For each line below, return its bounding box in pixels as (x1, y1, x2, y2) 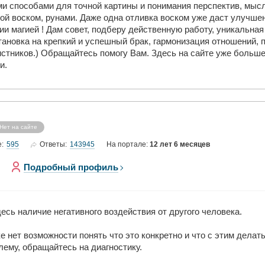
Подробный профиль (24, 162, 118, 172)
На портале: (106, 140, 150, 148)
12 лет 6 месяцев (150, 140, 210, 148)
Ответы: (40, 140, 67, 148)
